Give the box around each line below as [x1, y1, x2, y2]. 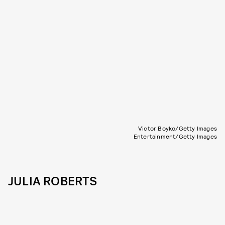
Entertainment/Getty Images [133, 133, 217, 140]
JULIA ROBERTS [8, 173, 97, 189]
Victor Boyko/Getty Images [138, 125, 217, 132]
